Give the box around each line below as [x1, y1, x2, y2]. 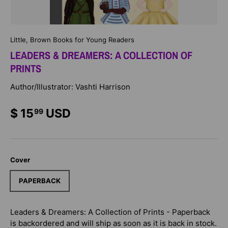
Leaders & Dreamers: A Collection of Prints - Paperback [10, 207, 210, 217]
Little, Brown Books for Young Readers [10, 36, 134, 44]
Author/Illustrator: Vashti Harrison [10, 82, 130, 92]
